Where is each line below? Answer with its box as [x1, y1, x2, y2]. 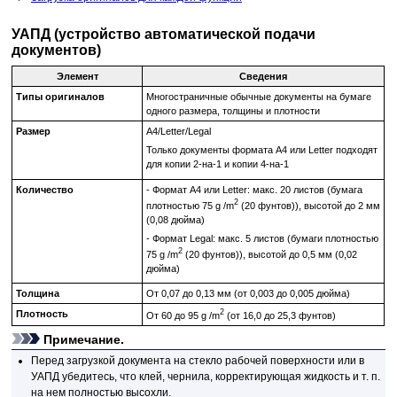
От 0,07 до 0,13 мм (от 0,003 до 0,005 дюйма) [145, 287, 350, 299]
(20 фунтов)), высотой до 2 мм [237, 199, 380, 211]
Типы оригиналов [15, 90, 105, 102]
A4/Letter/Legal [145, 125, 211, 136]
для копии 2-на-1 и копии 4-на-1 [145, 159, 289, 170]
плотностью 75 [145, 199, 215, 211]
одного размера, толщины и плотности [145, 105, 320, 116]
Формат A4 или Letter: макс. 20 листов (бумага [152, 183, 362, 195]
